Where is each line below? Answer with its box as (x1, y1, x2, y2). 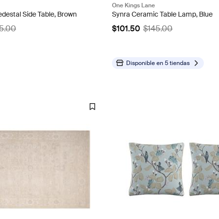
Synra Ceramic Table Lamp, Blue (112, 10, 213, 19)
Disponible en (126, 59, 165, 67)
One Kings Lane (112, 1, 155, 10)
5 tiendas (165, 59, 190, 67)
